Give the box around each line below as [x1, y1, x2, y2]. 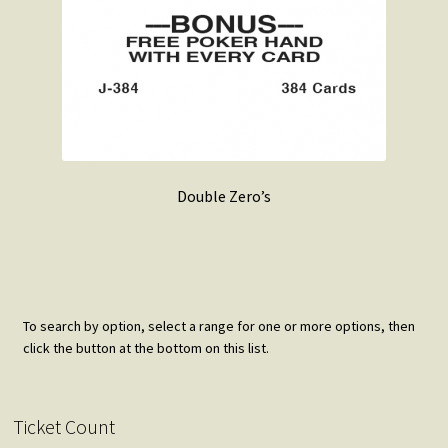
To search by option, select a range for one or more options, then [22, 317, 415, 336]
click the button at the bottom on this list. [22, 339, 269, 358]
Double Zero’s [177, 185, 271, 206]
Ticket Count [12, 414, 115, 440]
